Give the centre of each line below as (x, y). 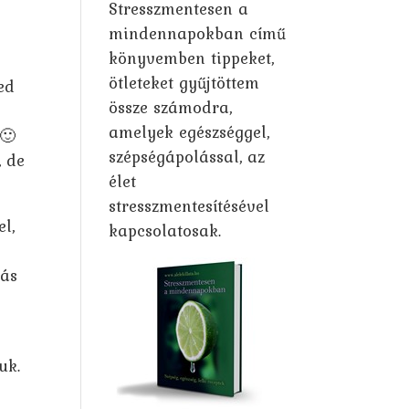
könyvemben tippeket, (192, 58)
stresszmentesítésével (189, 206)
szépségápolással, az (187, 157)
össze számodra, (171, 107)
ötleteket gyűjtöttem (184, 83)
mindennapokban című (198, 33)
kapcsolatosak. (165, 231)
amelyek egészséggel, (189, 132)
